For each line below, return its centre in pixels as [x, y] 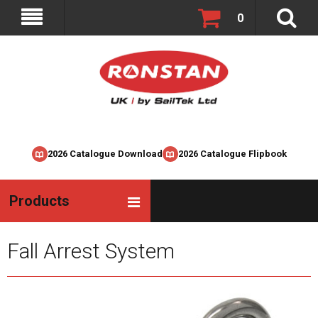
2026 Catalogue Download [105, 154]
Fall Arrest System [91, 251]
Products [39, 201]
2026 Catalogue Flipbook [232, 154]
